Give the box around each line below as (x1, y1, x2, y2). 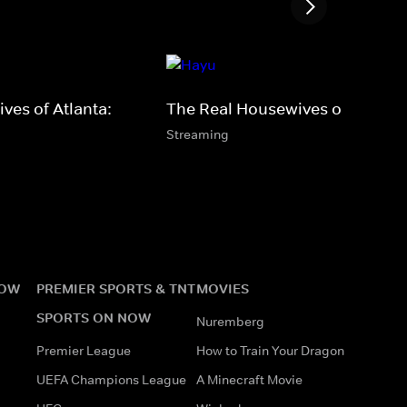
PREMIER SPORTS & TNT (36, 279, 195, 297)
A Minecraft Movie (196, 371, 303, 388)
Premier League (36, 342, 131, 359)
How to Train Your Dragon (196, 342, 344, 359)
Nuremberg (196, 313, 264, 330)
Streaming (166, 125, 229, 143)
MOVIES (196, 279, 249, 297)
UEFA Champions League (36, 371, 186, 388)
